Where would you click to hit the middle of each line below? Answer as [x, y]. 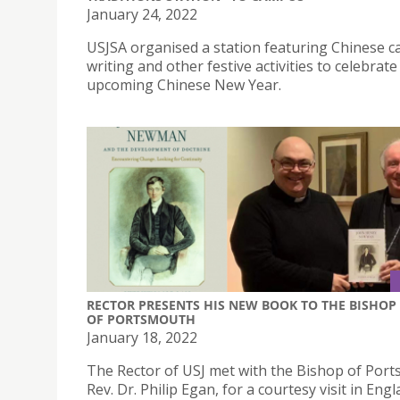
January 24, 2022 [142, 14]
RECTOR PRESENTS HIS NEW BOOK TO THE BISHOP [242, 305]
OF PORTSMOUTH [141, 320]
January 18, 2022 [142, 338]
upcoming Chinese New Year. [184, 84]
